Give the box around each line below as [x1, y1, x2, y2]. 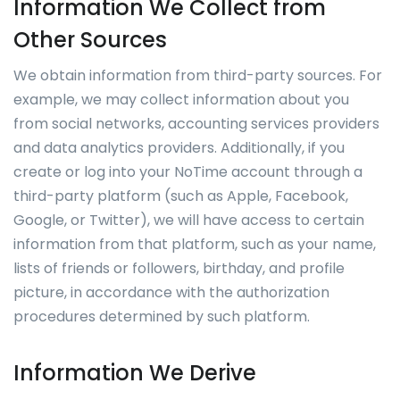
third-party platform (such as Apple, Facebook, [13, 186, 348, 206]
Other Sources [13, 25, 167, 54]
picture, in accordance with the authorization [13, 282, 329, 303]
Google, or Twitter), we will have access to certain [13, 210, 364, 230]
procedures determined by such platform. [13, 306, 310, 327]
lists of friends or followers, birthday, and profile [13, 258, 345, 279]
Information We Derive [13, 358, 256, 387]
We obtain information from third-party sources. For [13, 65, 382, 86]
